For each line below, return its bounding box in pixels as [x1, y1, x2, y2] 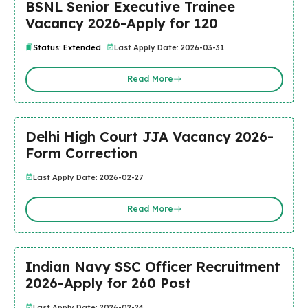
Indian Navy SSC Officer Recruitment [25, 257, 280, 275]
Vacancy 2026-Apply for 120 [25, 14, 218, 32]
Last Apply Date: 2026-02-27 [32, 172, 143, 182]
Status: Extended [32, 42, 101, 52]
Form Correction [25, 144, 137, 162]
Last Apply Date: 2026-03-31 [113, 42, 224, 52]
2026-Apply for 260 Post [25, 274, 191, 291]
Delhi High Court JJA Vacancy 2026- [25, 127, 274, 145]
